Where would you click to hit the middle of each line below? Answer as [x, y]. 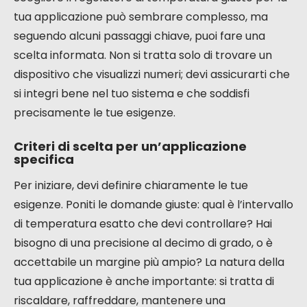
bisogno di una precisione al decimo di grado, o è [143, 243]
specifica [44, 160]
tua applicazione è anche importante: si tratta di [144, 282]
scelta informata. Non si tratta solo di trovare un [143, 56]
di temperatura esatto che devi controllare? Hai [143, 224]
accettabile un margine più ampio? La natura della [149, 262]
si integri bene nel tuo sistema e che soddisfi [132, 94]
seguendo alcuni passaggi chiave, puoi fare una [139, 36]
